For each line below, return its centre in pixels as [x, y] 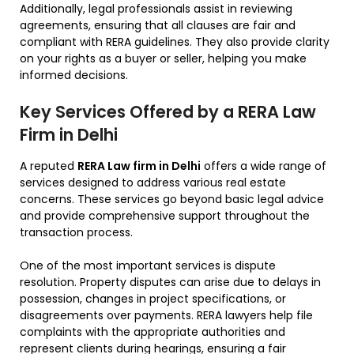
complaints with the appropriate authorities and [153, 332]
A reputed [49, 166]
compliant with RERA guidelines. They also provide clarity [175, 42]
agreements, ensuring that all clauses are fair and [158, 26]
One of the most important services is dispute [148, 266]
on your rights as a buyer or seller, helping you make [163, 59]
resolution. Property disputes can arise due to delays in [170, 282]
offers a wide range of [264, 166]
